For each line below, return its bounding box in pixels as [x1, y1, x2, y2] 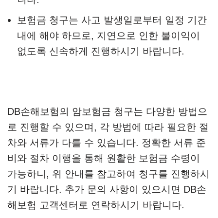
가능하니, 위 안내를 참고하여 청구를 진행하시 [7, 168, 210, 180]
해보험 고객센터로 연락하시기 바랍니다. [7, 200, 184, 211]
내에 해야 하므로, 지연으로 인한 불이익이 [17, 30, 200, 41]
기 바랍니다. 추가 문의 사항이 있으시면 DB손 [7, 184, 206, 195]
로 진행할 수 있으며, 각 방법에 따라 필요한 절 [7, 122, 209, 133]
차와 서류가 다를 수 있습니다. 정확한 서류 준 [7, 137, 206, 148]
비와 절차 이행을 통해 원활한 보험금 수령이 [7, 153, 200, 164]
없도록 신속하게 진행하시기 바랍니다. [17, 46, 184, 57]
